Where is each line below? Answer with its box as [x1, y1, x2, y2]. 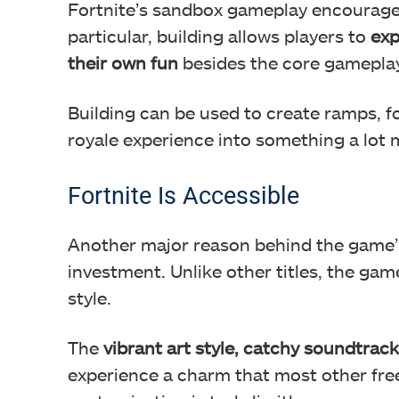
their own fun [68, 52, 178, 74]
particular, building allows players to [68, 25, 370, 47]
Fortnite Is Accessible [68, 182, 299, 211]
